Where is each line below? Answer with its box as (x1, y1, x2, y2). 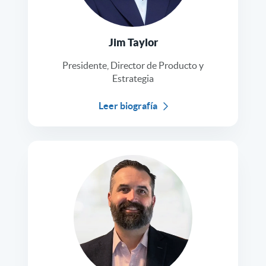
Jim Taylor (108, 36, 158, 49)
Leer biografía (98, 100, 157, 112)
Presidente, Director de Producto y (62, 60, 204, 71)
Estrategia (112, 73, 154, 84)
